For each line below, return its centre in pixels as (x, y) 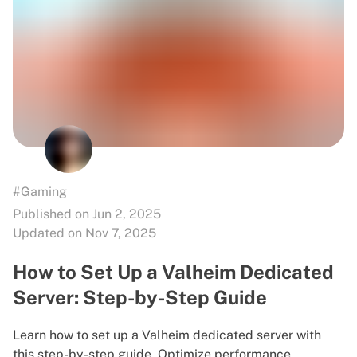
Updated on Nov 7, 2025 (84, 233)
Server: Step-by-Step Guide (140, 297)
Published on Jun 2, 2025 (87, 214)
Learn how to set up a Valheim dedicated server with (167, 335)
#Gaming (40, 191)
